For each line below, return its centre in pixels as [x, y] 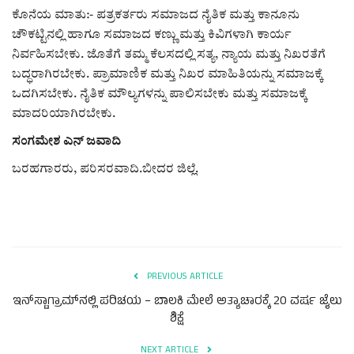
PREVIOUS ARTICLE [185, 277]
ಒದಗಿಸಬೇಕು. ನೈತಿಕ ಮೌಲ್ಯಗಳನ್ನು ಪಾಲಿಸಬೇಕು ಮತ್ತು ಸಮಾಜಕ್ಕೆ [159, 94]
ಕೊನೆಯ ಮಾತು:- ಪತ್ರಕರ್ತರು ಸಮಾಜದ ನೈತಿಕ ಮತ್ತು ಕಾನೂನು [156, 15]
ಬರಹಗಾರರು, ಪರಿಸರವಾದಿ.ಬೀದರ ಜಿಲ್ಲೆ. [105, 169]
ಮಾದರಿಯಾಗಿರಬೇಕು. [64, 114]
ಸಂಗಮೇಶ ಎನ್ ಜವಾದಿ [68, 141]
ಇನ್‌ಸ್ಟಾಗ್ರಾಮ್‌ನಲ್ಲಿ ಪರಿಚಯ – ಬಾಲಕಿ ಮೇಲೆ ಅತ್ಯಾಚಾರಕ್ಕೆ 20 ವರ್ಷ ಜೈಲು [177, 302]
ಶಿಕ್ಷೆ [177, 319]
